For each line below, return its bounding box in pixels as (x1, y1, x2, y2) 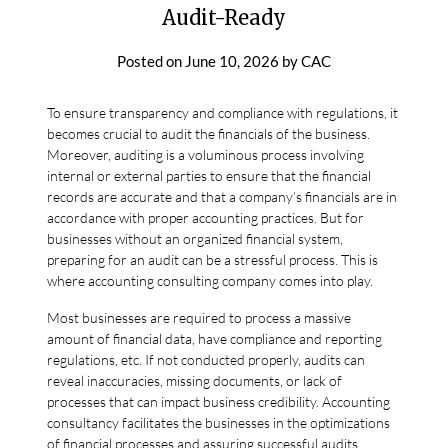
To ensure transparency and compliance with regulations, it (47, 103, 399, 121)
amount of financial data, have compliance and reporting (47, 329, 383, 347)
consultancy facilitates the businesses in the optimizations (47, 413, 391, 431)
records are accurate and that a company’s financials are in (47, 187, 398, 205)
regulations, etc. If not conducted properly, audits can (47, 350, 366, 368)
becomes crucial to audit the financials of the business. (47, 124, 371, 142)
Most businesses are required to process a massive (47, 308, 352, 326)
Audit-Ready (162, 4, 286, 30)
